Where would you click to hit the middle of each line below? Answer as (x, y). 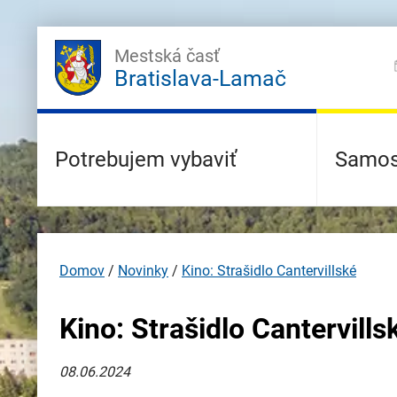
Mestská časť (167, 56)
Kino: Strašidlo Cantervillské (269, 271)
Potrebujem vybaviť (146, 160)
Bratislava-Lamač (200, 78)
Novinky (143, 271)
